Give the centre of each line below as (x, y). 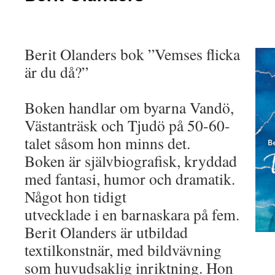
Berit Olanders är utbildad (106, 232)
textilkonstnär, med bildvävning (123, 250)
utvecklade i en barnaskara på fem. (132, 214)
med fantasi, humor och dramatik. (130, 179)
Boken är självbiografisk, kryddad (131, 161)
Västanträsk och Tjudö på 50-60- (127, 125)
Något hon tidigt (76, 196)
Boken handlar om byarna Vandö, (129, 107)
